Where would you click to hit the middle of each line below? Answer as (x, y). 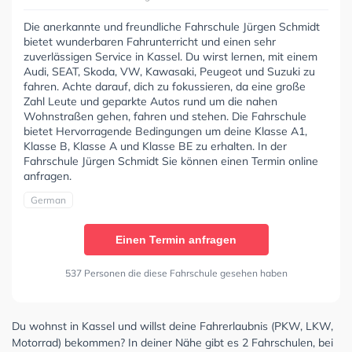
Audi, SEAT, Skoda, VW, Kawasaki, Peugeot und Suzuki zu (169, 72)
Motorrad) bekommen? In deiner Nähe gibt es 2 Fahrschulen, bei (172, 343)
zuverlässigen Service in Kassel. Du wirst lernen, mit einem (170, 57)
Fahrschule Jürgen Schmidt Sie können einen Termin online (171, 161)
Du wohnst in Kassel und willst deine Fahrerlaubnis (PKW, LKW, (172, 326)
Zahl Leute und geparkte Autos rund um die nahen (150, 102)
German (48, 200)
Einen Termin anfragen (176, 240)
